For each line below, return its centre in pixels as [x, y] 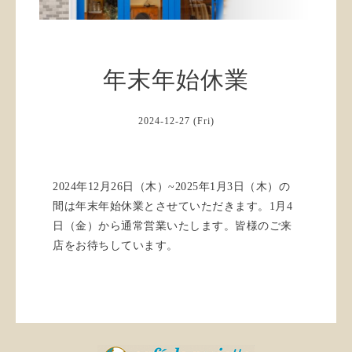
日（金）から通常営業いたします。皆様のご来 [172, 225]
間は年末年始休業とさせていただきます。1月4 [173, 206]
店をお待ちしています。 [115, 245]
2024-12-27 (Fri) [176, 121]
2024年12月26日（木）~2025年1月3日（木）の [172, 186]
